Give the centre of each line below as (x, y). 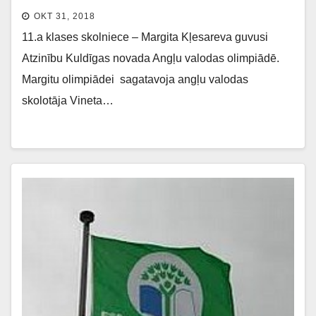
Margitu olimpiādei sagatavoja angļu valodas (135, 79)
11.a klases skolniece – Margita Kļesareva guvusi (145, 37)
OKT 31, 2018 (65, 16)
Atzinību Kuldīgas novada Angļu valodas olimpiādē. (151, 58)
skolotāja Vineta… (68, 100)
